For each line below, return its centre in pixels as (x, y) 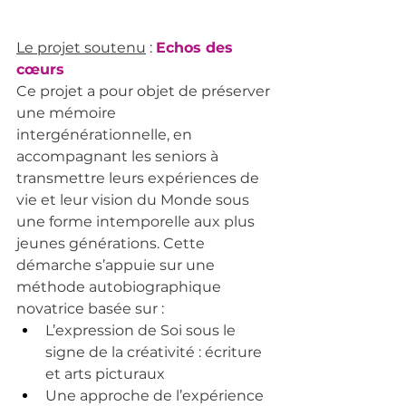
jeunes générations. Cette (112, 243)
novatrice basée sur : (90, 309)
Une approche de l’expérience (156, 396)
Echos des (197, 48)
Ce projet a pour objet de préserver (145, 91)
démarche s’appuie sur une (117, 265)
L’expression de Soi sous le (142, 330)
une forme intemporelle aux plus (137, 222)
